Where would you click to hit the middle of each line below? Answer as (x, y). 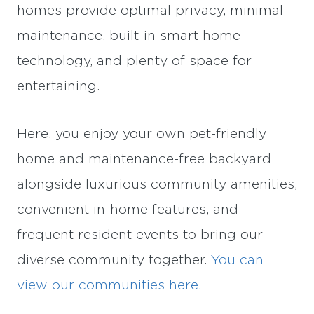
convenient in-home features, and (128, 210)
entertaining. (58, 86)
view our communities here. (109, 285)
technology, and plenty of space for (134, 61)
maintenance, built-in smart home (129, 36)
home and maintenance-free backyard (144, 159)
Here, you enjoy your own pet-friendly (142, 134)
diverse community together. (114, 260)
